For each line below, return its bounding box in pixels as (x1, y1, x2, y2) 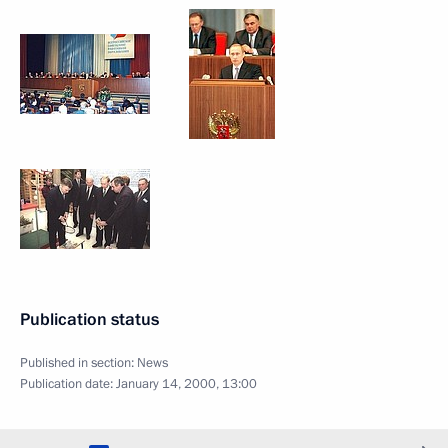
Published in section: (20, 354, 137, 372)
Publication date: (20, 375, 116, 393)
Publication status (20, 308, 159, 331)
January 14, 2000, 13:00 (116, 375, 257, 393)
